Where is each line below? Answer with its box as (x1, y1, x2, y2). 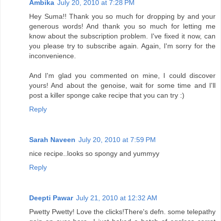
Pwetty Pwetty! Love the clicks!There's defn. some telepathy (29, 208, 216, 216)
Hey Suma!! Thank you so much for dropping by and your (29, 12, 216, 21)
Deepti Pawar (29, 194, 73, 202)
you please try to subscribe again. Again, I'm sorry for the (29, 42, 216, 50)
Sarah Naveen (29, 136, 75, 144)
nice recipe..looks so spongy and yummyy (29, 149, 159, 158)
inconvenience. (29, 52, 76, 60)
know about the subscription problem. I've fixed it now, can (29, 32, 216, 40)
